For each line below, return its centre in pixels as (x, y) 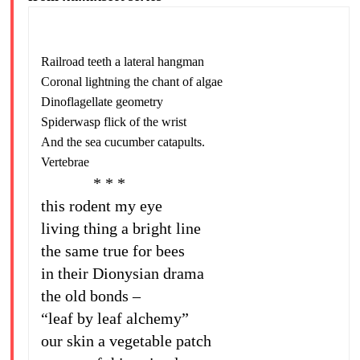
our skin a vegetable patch (126, 341)
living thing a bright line (121, 228)
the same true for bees (112, 251)
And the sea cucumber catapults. (123, 142)
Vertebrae (65, 162)
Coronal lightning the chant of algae (131, 82)
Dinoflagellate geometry (102, 102)
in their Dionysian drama (122, 273)
